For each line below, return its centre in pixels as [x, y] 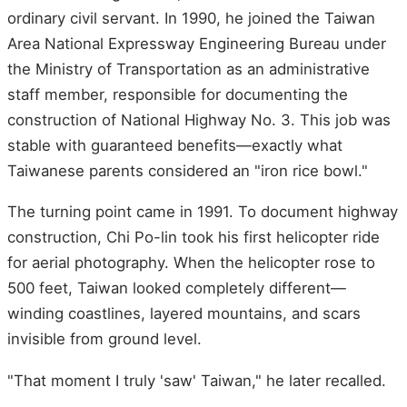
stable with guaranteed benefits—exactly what [175, 145]
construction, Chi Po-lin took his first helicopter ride [194, 238]
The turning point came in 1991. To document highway [203, 212]
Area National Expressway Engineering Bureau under [197, 43]
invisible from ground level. [104, 339]
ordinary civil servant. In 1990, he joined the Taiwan [191, 18]
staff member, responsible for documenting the [178, 94]
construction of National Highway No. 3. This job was [199, 119]
